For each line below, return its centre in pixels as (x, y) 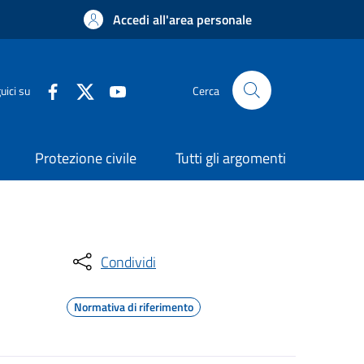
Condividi (128, 262)
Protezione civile (86, 158)
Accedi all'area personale (182, 19)
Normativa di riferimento (134, 307)
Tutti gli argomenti (231, 158)
